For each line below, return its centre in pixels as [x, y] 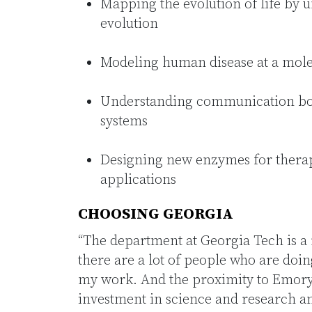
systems [124, 122]
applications [138, 180]
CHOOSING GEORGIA [156, 214]
